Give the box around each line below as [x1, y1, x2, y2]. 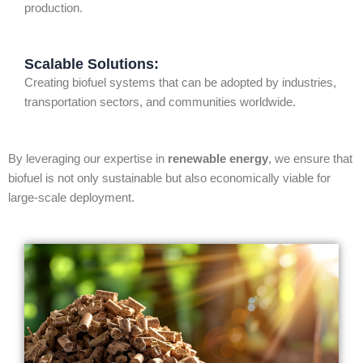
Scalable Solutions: [24, 55, 159, 73]
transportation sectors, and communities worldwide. [24, 96, 296, 109]
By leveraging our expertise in [8, 152, 168, 165]
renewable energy [168, 152, 268, 165]
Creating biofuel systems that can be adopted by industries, [24, 76, 336, 90]
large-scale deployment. [8, 190, 135, 204]
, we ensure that [268, 152, 352, 165]
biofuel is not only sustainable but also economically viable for [8, 171, 331, 185]
